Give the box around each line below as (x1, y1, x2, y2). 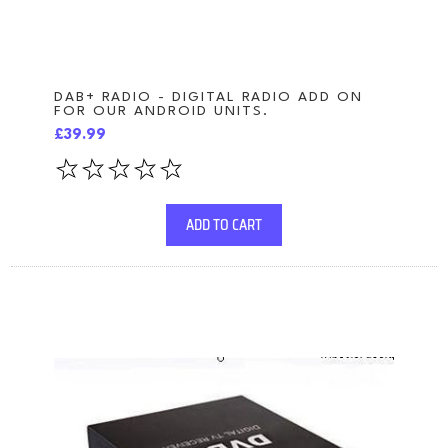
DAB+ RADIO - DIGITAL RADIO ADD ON (53, 89, 363, 104)
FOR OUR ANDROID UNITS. (53, 103, 269, 118)
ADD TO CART (186, 213, 262, 236)
